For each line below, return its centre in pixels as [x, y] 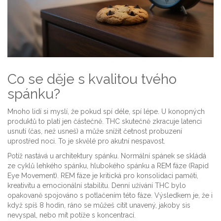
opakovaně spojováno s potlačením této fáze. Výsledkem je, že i [110, 196]
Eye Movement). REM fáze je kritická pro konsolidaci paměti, [103, 176]
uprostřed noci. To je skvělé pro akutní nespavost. [86, 141]
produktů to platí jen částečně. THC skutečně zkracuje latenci [105, 122]
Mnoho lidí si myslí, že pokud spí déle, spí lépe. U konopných [106, 112]
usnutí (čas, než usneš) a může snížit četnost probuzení [95, 131]
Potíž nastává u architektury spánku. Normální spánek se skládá [107, 156]
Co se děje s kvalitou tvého [92, 79]
